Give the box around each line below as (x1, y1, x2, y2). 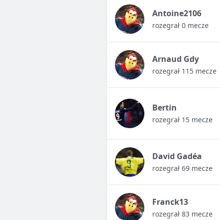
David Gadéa (152, 151, 202, 162)
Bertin (152, 102, 177, 113)
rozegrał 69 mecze (152, 164, 213, 173)
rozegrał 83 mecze (152, 209, 213, 219)
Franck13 (152, 196, 188, 208)
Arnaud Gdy (152, 54, 199, 65)
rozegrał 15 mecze (152, 115, 213, 125)
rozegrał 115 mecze (152, 66, 217, 76)
